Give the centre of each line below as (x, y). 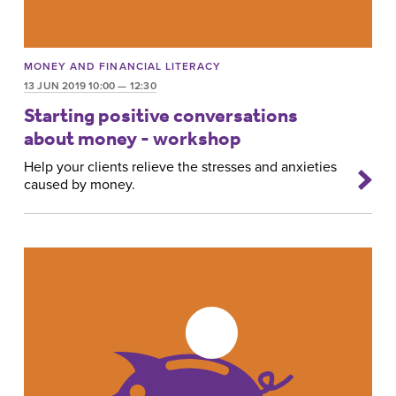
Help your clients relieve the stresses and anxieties (180, 168)
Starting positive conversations (160, 115)
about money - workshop (132, 138)
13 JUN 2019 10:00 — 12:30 (90, 86)
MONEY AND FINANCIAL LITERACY (122, 67)
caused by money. (79, 185)
